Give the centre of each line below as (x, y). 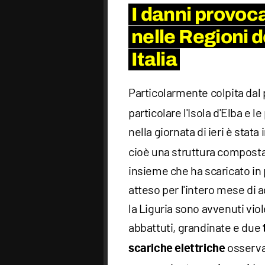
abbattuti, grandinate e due (195, 227)
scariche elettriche (177, 249)
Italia (154, 60)
